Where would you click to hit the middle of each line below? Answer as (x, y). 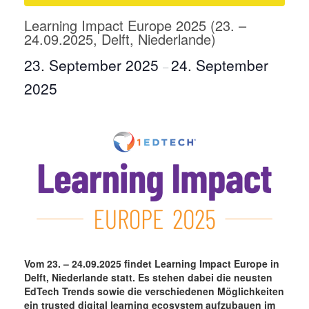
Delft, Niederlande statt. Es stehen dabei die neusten (148, 278)
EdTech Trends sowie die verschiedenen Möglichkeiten (154, 291)
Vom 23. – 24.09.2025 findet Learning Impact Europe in (152, 264)
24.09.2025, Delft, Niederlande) (120, 39)
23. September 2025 (93, 65)
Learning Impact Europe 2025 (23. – (135, 26)
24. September (220, 65)
